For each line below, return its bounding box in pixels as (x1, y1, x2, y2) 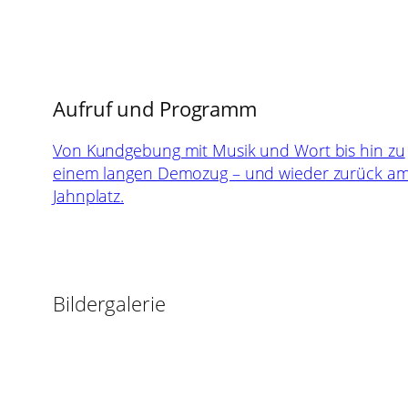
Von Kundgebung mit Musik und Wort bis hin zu (53, 139, 405, 162)
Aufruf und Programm (53, 95, 258, 123)
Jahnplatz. (53, 185, 125, 208)
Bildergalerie (53, 290, 166, 318)
